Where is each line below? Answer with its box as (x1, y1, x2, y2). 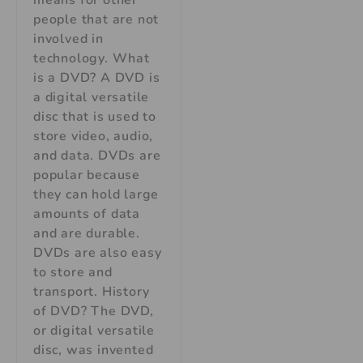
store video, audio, (33, 127, 154, 146)
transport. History (33, 283, 150, 301)
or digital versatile (33, 322, 156, 340)
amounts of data (33, 205, 141, 224)
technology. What (33, 49, 150, 68)
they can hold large (33, 186, 160, 204)
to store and (33, 263, 113, 282)
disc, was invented (33, 341, 154, 360)
